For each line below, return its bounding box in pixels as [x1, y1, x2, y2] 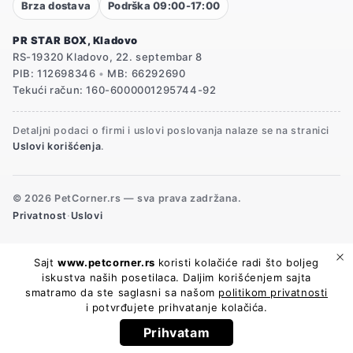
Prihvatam [143, 325, 210, 340]
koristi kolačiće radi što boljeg [158, 256, 319, 269]
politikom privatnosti [218, 286, 328, 299]
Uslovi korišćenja [13, 140, 102, 152]
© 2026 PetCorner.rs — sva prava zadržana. [13, 192, 242, 204]
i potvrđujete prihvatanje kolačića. [85, 301, 268, 314]
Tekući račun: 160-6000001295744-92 [13, 84, 217, 96]
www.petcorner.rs [58, 256, 158, 269]
